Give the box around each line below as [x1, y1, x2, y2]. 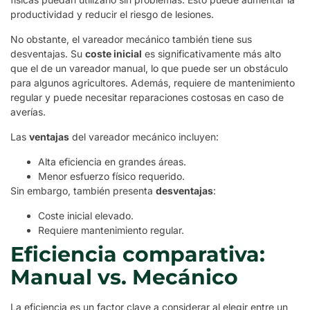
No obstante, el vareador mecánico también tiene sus [10, 33, 252, 45]
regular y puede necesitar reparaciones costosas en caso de [10, 91, 284, 103]
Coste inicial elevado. [38, 209, 134, 221]
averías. [10, 105, 46, 118]
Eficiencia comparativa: [10, 241, 265, 267]
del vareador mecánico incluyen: [69, 130, 219, 143]
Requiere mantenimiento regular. [38, 224, 184, 236]
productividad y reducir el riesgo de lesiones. [10, 8, 214, 20]
